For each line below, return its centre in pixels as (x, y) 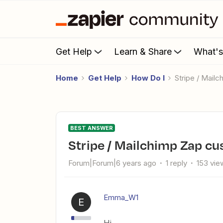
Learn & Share (143, 51)
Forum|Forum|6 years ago (112, 163)
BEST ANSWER (92, 128)
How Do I (148, 78)
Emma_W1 (121, 197)
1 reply (176, 163)
